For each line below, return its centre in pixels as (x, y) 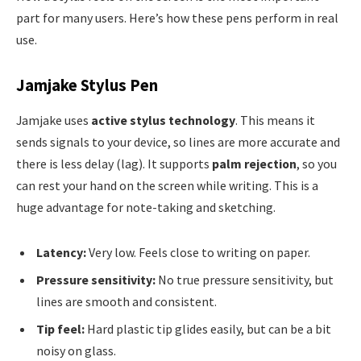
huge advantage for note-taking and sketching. (146, 207)
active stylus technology (163, 120)
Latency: (61, 253)
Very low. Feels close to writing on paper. (198, 253)
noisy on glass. (76, 351)
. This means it (275, 120)
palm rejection (254, 164)
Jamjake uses (54, 120)
